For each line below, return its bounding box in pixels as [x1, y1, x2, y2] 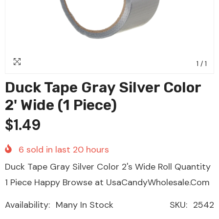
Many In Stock [56, 198, 113, 211]
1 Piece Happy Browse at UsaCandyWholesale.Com [5, 176, 210, 188]
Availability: [5, 198, 50, 211]
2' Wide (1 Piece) [5, 96, 117, 114]
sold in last [24, 143, 73, 155]
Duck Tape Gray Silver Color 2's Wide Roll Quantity [5, 160, 211, 173]
